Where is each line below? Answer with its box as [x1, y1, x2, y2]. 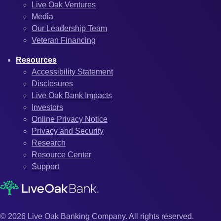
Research [32, 139, 66, 147]
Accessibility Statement [32, 68, 113, 76]
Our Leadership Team [32, 24, 107, 33]
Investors [32, 103, 63, 112]
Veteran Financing [32, 36, 96, 45]
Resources [16, 56, 57, 65]
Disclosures [32, 79, 73, 88]
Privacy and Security [32, 127, 104, 136]
